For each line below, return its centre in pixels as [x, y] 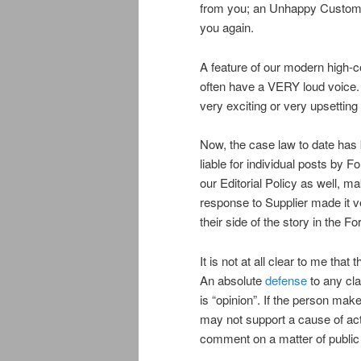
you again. [227, 27]
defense [288, 280]
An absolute [232, 280]
